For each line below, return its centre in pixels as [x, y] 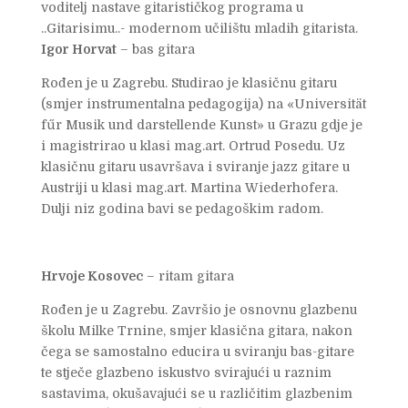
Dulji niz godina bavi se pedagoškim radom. [182, 208]
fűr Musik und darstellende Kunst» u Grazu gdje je [201, 124]
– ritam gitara [188, 275]
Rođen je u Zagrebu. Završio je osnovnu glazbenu [199, 309]
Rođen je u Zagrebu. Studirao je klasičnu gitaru [189, 82]
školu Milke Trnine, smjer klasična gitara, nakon [196, 330]
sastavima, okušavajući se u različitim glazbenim [196, 393]
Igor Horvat [78, 49]
